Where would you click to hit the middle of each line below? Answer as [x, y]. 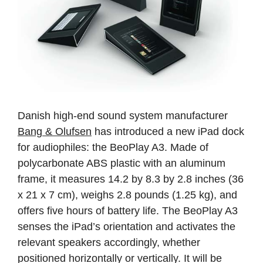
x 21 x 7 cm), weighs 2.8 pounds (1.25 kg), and [127, 195]
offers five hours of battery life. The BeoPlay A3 [128, 211]
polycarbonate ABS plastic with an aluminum [122, 163]
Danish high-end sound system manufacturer [123, 116]
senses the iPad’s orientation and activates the [127, 227]
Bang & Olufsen [55, 132]
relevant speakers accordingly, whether [109, 243]
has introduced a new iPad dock [168, 132]
